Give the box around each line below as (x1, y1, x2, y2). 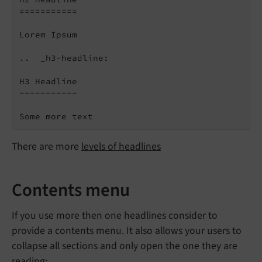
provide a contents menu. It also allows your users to (12, 223, 242, 239)
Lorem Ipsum (19, 29, 77, 40)
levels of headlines (81, 139, 161, 154)
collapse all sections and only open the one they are (12, 239, 237, 254)
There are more (12, 139, 81, 154)
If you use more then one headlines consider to (12, 208, 218, 223)
